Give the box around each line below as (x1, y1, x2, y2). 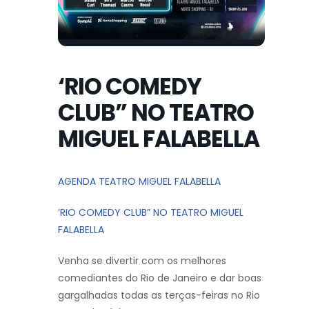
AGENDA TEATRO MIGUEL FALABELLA (58, 174, 221, 188)
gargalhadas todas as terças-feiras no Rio (58, 288, 260, 302)
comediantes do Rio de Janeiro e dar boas (58, 270, 261, 285)
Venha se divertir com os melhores (58, 253, 226, 268)
